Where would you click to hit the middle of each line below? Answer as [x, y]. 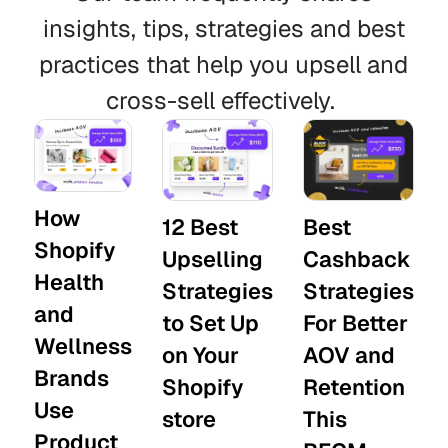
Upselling [213, 258]
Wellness [82, 345]
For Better [356, 322]
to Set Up [211, 322]
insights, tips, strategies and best [223, 28]
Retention [354, 386]
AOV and [349, 354]
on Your [201, 354]
